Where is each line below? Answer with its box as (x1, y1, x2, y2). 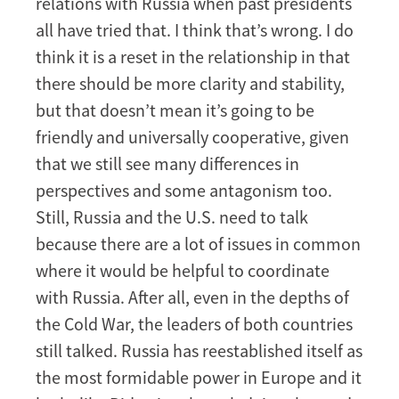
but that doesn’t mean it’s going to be (36, 98, 314, 121)
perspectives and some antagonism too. (36, 178, 332, 201)
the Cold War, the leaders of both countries (36, 312, 353, 335)
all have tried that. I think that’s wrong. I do (36, 18, 354, 41)
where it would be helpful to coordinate (36, 258, 330, 281)
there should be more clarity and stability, (36, 71, 345, 94)
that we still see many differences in (36, 151, 299, 175)
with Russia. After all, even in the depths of (36, 285, 349, 308)
